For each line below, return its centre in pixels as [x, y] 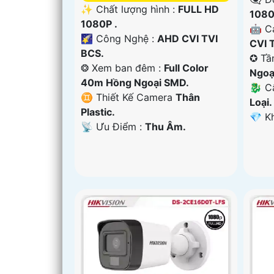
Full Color [186, 68]
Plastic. [98, 112]
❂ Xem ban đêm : [122, 68]
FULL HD [198, 9]
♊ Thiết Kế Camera [128, 97]
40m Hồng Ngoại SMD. [135, 82]
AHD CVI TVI [187, 38]
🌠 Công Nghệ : [119, 38]
